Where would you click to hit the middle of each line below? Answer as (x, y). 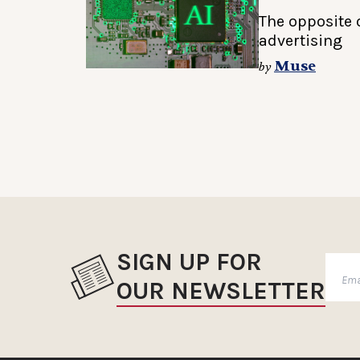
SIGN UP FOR (189, 262)
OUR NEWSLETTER (221, 291)
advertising (301, 40)
